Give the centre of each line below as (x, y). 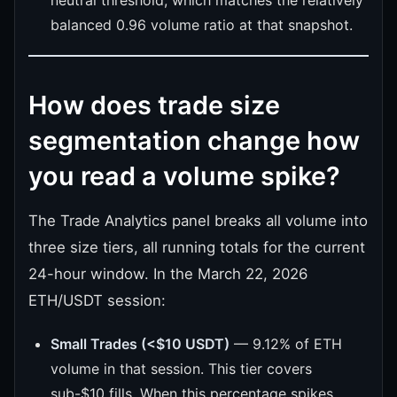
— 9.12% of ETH (286, 343)
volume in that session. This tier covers (181, 368)
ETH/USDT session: (97, 300)
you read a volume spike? (184, 175)
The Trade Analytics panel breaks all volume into (198, 220)
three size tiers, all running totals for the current (197, 247)
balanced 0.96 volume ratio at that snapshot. (202, 24)
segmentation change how (194, 140)
